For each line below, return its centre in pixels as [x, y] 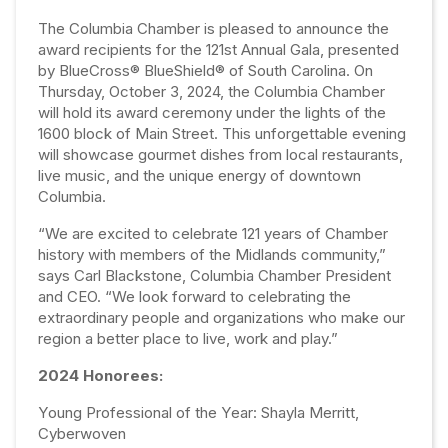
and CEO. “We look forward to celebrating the [195, 296]
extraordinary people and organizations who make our [222, 317]
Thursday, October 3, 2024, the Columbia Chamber [212, 91]
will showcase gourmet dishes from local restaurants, [221, 154]
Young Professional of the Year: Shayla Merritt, [199, 412]
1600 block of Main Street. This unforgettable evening [222, 133]
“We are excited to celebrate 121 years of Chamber [213, 233]
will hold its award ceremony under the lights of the [212, 112]
